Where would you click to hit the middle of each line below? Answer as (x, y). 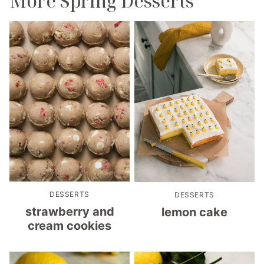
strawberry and (70, 211)
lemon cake (194, 212)
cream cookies (70, 225)
